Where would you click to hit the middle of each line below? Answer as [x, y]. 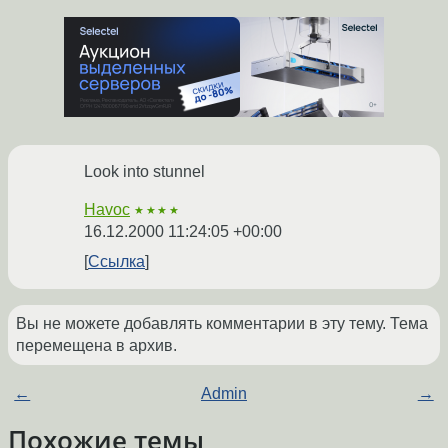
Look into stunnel [144, 172]
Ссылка [116, 262]
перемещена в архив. [96, 346]
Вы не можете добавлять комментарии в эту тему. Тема [222, 324]
